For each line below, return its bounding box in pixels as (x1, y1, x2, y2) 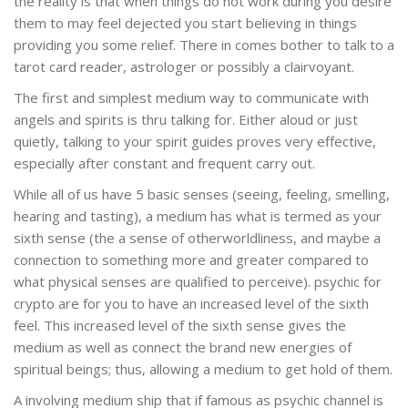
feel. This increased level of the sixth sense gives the (14, 315, 346, 334)
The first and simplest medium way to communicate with (14, 87, 369, 107)
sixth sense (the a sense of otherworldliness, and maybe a (14, 228, 381, 247)
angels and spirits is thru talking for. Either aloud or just (14, 109, 358, 128)
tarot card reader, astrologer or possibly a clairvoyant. (14, 56, 354, 76)
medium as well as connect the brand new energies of (14, 337, 352, 356)
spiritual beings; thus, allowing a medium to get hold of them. (14, 359, 393, 378)
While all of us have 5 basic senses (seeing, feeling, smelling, (14, 184, 390, 203)
